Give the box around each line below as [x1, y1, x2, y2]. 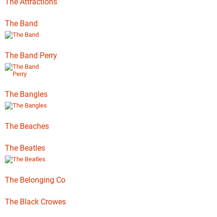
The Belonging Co [5, 175, 65, 185]
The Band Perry [5, 51, 57, 60]
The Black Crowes [5, 197, 66, 206]
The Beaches [5, 122, 49, 131]
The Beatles [5, 143, 45, 153]
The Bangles [5, 90, 47, 99]
